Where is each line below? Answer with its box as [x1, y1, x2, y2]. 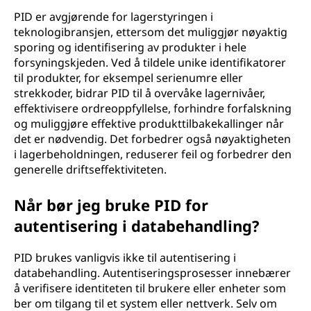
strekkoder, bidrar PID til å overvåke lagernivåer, [14, 85, 265, 101]
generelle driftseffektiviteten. [14, 162, 167, 177]
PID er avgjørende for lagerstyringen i [14, 9, 213, 24]
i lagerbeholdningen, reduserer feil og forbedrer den [14, 146, 292, 162]
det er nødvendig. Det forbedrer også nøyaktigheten [14, 131, 291, 146]
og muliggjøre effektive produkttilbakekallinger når [14, 116, 284, 131]
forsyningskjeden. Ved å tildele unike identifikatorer [14, 55, 286, 70]
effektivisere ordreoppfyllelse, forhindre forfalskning [14, 101, 292, 116]
